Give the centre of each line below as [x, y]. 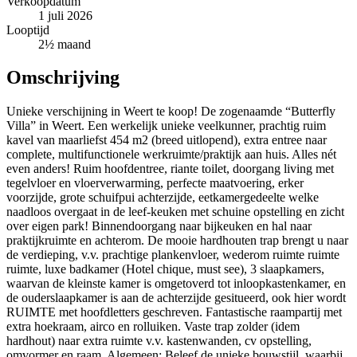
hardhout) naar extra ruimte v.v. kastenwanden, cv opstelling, [159, 341]
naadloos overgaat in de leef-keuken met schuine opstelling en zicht [175, 212]
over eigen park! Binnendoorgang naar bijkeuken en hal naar [159, 226]
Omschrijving [63, 78]
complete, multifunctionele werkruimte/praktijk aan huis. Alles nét [171, 155]
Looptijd [28, 29]
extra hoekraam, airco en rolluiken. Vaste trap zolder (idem [153, 327]
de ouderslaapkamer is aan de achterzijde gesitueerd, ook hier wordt [176, 298]
